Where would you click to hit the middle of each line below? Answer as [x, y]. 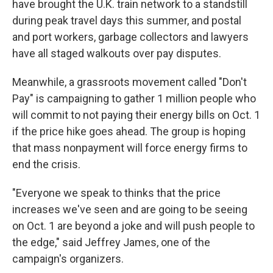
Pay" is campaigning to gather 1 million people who [134, 98]
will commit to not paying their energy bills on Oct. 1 [136, 115]
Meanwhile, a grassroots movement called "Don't [129, 82]
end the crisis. [46, 164]
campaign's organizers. [68, 259]
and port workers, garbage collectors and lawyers [130, 37]
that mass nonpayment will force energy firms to [130, 148]
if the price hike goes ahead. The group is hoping [129, 131]
